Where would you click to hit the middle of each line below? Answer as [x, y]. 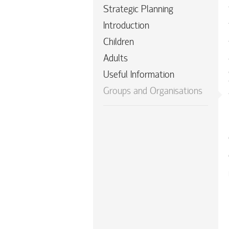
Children [119, 43]
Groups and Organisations [153, 92]
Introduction [126, 26]
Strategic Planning [138, 10]
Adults [116, 59]
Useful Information [139, 75]
